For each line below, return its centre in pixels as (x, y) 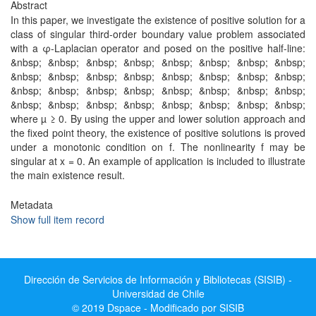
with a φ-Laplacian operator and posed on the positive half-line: (158, 48)
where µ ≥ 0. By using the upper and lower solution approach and (158, 119)
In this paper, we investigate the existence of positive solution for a (158, 20)
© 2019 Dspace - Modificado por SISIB (158, 308)
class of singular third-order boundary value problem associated (158, 34)
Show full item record (57, 219)
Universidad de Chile (158, 293)
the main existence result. (68, 175)
